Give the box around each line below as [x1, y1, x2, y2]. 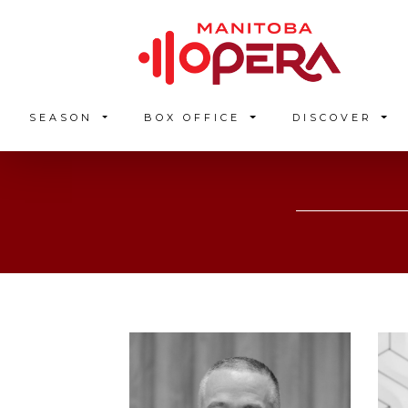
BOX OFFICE [144, 110, 248, 124]
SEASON [28, 110, 99, 124]
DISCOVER [291, 110, 379, 124]
